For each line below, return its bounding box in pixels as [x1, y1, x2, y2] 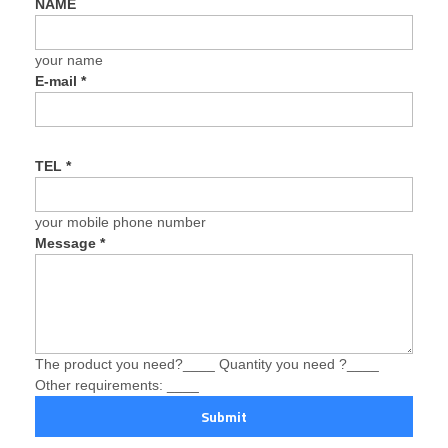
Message [35, 234, 101, 251]
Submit [201, 405, 247, 427]
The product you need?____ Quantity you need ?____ [35, 355, 380, 372]
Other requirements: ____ [35, 376, 200, 393]
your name [35, 51, 104, 68]
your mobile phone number [35, 213, 207, 230]
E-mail [35, 72, 82, 89]
